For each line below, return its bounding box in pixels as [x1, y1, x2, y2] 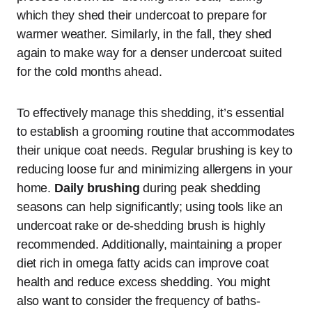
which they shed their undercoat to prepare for [17, 8, 267, 22]
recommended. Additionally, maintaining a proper [17, 237, 282, 251]
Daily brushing [54, 181, 140, 195]
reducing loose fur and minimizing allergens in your [17, 162, 292, 176]
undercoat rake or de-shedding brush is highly [17, 219, 265, 233]
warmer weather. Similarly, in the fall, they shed [17, 27, 272, 41]
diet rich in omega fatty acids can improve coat [17, 256, 269, 270]
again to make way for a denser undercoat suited [17, 46, 282, 60]
